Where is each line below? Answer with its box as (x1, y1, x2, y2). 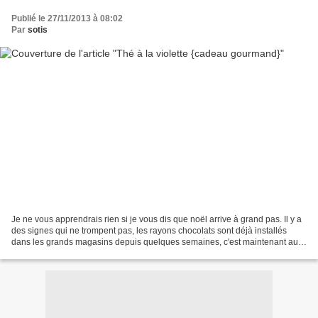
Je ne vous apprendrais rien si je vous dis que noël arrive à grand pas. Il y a (11, 214, 302, 225)
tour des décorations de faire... (11, 248, 128, 259)
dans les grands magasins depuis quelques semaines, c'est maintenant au (11, 237, 298, 248)
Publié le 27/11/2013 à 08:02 (11, 13, 123, 23)
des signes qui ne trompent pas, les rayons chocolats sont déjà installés (11, 226, 287, 236)
